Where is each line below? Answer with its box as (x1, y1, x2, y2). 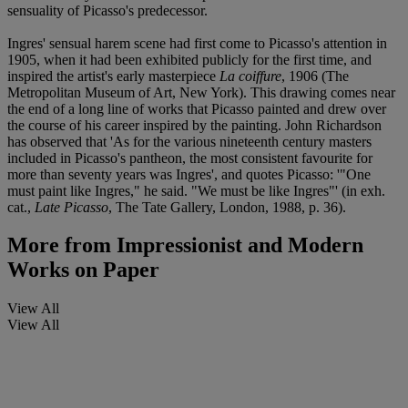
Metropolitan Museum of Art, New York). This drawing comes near (7, 84, 395, 100)
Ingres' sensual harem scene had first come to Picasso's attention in (7, 35, 387, 51)
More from (7, 233, 111, 258)
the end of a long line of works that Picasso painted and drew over (7, 100, 386, 117)
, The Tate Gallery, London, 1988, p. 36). (108, 199, 346, 215)
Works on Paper (7, 258, 159, 282)
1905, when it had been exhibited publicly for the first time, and (7, 51, 372, 67)
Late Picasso (35, 199, 108, 215)
